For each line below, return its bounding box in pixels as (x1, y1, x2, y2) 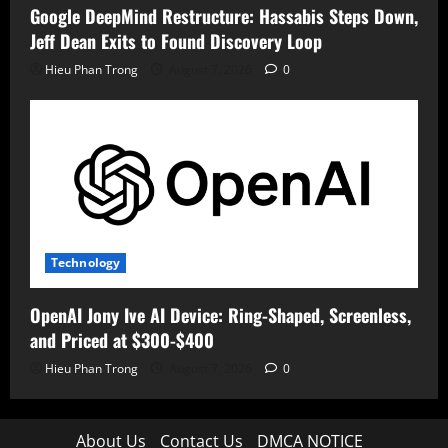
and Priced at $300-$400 (30, 327, 214, 354)
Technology (51, 254, 120, 272)
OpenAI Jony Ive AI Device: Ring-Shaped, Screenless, (30, 302, 411, 329)
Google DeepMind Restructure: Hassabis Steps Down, (30, 2, 418, 29)
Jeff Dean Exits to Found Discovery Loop (30, 27, 322, 54)
